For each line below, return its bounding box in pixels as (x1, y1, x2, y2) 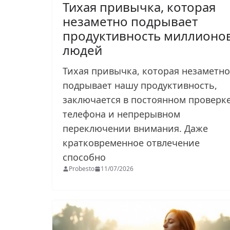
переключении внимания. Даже (63, 122, 208, 135)
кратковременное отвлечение (63, 137, 200, 149)
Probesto (69, 164, 94, 174)
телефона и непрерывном (63, 108, 180, 121)
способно (63, 151, 108, 164)
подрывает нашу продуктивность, (63, 79, 217, 92)
